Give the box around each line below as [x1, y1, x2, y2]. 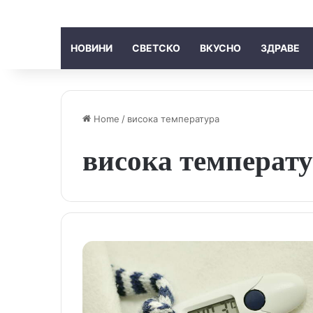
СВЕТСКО [132, 41, 180, 54]
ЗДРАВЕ [261, 41, 300, 54]
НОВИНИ [71, 41, 112, 54]
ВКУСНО [200, 41, 241, 54]
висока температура [127, 112, 219, 124]
